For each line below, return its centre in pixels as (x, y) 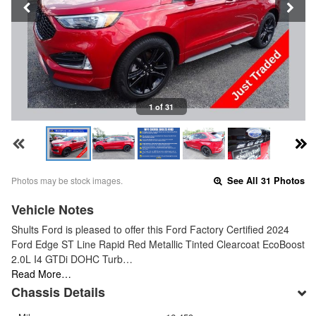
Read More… (41, 274)
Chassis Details (58, 292)
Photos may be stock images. (67, 181)
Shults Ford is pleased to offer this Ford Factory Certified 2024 (150, 230)
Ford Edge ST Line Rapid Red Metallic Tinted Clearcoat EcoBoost (158, 244)
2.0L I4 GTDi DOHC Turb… (72, 259)
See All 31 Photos (265, 181)
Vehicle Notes (53, 210)
